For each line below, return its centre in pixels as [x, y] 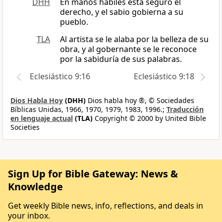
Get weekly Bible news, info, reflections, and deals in [106, 206]
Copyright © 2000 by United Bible [149, 118]
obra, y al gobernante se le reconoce [128, 49]
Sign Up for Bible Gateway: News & [93, 174]
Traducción [185, 110]
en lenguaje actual [42, 118]
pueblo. [74, 22]
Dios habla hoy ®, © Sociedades [140, 101]
